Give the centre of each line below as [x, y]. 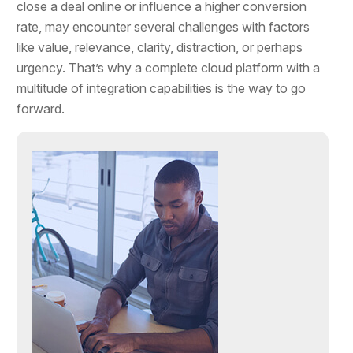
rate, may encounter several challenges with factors [163, 26]
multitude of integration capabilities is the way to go [162, 88]
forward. [41, 108]
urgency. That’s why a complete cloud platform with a [169, 67]
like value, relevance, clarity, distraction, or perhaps [160, 47]
